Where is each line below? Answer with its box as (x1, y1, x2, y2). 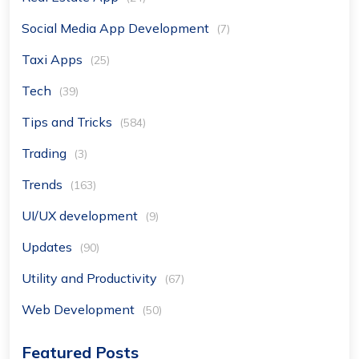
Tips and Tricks (22, 113, 115, 130)
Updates (22, 238, 75, 255)
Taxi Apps (22, 50, 86, 67)
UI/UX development (22, 207, 141, 224)
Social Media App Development (22, 19, 212, 36)
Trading (22, 144, 70, 161)
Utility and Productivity (22, 269, 160, 286)
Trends (22, 175, 66, 192)
